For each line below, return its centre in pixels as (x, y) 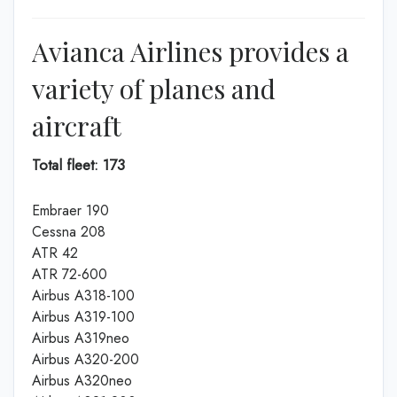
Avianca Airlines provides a (191, 51)
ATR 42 (55, 253)
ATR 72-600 (70, 274)
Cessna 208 (69, 232)
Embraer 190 (70, 210)
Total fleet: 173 (78, 164)
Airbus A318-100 (83, 296)
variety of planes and (154, 88)
